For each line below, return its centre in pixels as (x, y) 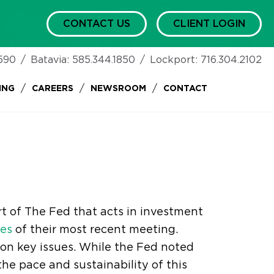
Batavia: (50, 60)
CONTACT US (97, 24)
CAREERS (53, 89)
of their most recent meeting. (95, 230)
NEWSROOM (118, 89)
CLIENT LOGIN (209, 24)
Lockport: (174, 60)
